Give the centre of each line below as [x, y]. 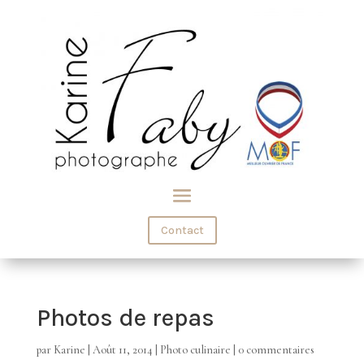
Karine [69, 350]
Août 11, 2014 [122, 350]
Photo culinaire [195, 350]
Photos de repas [125, 318]
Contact [182, 231]
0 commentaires [276, 350]
